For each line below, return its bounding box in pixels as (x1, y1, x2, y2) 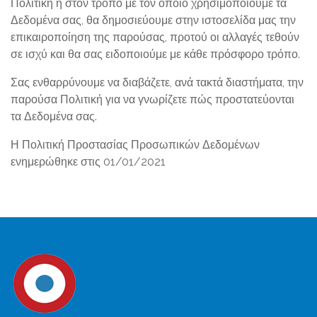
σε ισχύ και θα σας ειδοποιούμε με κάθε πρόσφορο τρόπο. (11, 47, 300, 61)
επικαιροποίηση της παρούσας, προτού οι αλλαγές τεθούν (11, 30, 299, 44)
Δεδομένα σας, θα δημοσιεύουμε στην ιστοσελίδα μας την (11, 13, 296, 27)
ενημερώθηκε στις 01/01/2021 (11, 155, 166, 168)
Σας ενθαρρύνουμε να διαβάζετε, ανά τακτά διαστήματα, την (11, 76, 304, 89)
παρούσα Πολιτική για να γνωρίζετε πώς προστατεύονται (11, 93, 294, 106)
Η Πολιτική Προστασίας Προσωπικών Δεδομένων (11, 138, 260, 151)
